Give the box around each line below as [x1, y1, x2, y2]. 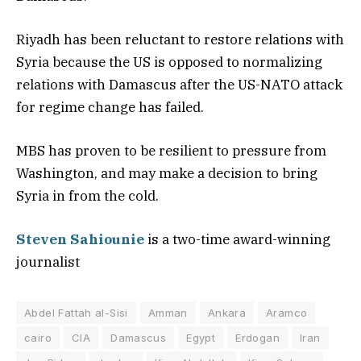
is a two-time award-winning [144, 230, 330, 249]
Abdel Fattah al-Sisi [24, 306, 128, 320]
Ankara [207, 306, 247, 320]
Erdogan [235, 331, 280, 345]
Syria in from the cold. [16, 187, 159, 205]
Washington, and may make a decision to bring [16, 164, 317, 183]
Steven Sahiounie [16, 230, 144, 249]
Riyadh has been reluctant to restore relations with [16, 31, 344, 49]
